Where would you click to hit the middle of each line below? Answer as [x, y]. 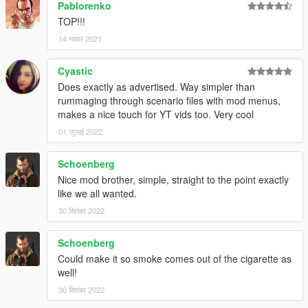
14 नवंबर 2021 [80, 38]
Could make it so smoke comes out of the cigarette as [175, 258]
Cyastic [75, 70]
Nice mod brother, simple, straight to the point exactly [173, 179]
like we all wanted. [97, 193]
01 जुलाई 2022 [80, 131]
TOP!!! [71, 21]
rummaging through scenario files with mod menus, [169, 100]
